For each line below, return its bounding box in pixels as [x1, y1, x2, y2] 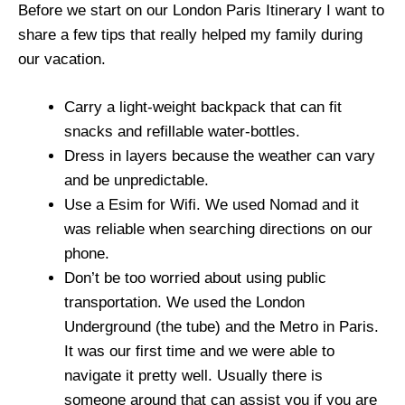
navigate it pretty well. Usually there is [64, 366, 323, 384]
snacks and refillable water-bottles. [64, 122, 300, 140]
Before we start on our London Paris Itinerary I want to [18, 2, 384, 20]
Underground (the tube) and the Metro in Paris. [64, 317, 379, 335]
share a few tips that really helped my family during [18, 26, 363, 44]
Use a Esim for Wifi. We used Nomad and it [64, 195, 359, 213]
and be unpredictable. [64, 171, 209, 189]
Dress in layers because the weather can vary [64, 146, 375, 165]
